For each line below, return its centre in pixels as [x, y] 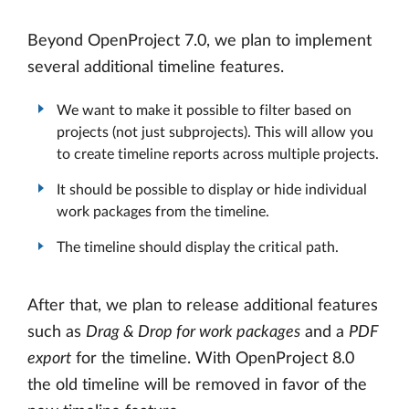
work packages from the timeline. [163, 211]
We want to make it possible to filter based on [204, 110]
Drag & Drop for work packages [193, 333]
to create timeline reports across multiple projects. [218, 154]
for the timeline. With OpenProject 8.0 [213, 359]
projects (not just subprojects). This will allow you [215, 132]
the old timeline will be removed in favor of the [197, 386]
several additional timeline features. [156, 68]
